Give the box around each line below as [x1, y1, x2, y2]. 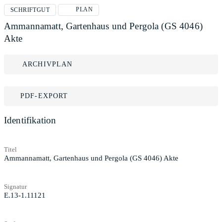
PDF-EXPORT [20, 92, 68, 100]
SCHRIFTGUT [10, 6, 50, 13]
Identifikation [4, 115, 56, 125]
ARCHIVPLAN [22, 60, 73, 68]
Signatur [4, 182, 27, 190]
